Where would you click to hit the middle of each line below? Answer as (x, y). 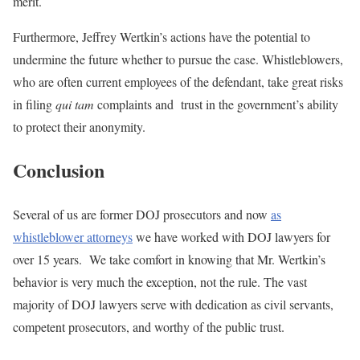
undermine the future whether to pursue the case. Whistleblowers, (178, 59)
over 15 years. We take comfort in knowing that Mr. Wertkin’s (169, 260)
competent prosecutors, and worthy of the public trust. (149, 327)
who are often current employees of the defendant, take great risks (178, 81)
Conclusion (59, 170)
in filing (34, 104)
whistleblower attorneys (73, 237)
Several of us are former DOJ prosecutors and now (142, 215)
